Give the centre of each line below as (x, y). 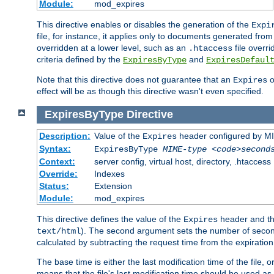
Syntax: (55, 148)
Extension (113, 186)
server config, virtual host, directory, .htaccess (182, 161)
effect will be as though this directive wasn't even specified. (150, 91)
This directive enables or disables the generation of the (144, 25)
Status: (54, 186)
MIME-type (184, 149)
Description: (65, 135)
